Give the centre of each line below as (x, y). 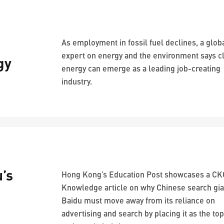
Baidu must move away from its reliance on (138, 200)
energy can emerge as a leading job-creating (141, 68)
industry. (77, 81)
